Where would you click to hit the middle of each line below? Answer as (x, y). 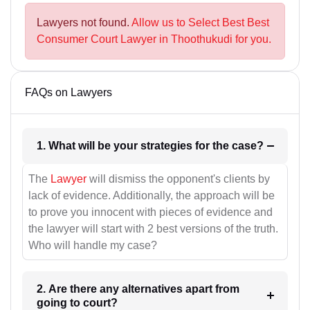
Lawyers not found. (84, 23)
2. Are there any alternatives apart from (138, 289)
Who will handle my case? (93, 245)
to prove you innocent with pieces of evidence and (151, 212)
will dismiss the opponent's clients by (178, 179)
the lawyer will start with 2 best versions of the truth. (153, 228)
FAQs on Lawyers (69, 93)
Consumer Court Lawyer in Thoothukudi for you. (154, 39)
